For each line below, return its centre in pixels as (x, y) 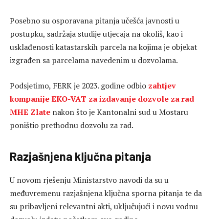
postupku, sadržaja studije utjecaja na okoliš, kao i (96, 34)
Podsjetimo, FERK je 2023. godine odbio (79, 85)
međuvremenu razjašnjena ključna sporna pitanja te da (106, 193)
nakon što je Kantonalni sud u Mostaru (119, 112)
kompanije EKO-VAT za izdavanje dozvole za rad (102, 99)
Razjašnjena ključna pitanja (80, 156)
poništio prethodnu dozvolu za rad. (72, 125)
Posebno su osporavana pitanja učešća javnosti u (95, 21)
